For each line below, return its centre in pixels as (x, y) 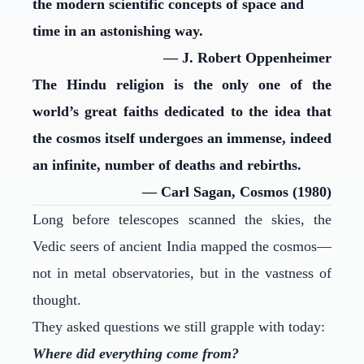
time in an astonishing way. (118, 31)
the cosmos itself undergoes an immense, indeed (182, 138)
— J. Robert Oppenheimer (247, 58)
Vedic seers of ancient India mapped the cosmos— (182, 246)
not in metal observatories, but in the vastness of (182, 273)
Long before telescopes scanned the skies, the (182, 219)
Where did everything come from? (138, 353)
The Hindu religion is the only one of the (182, 84)
